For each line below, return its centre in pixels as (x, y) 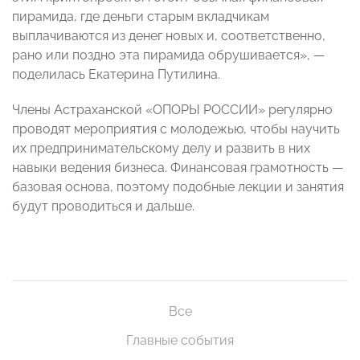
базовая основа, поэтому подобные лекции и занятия (178, 187)
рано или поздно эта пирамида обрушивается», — (168, 55)
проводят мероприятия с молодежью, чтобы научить (176, 129)
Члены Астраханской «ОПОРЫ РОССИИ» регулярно (172, 110)
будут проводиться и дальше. (103, 207)
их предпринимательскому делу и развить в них (161, 149)
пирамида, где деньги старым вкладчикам (141, 17)
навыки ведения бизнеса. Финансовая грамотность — (178, 168)
